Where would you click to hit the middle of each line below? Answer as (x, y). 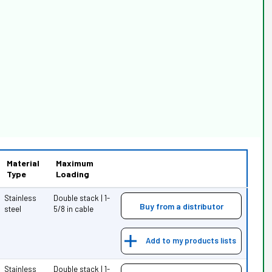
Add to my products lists (191, 241)
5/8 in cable (74, 209)
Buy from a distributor (181, 206)
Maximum (75, 163)
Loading (73, 174)
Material (23, 163)
